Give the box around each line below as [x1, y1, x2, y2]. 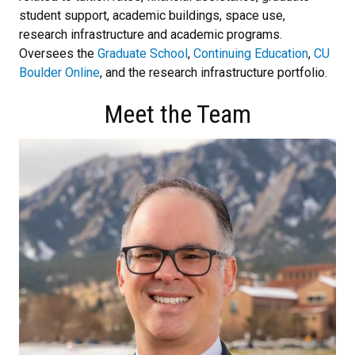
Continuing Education [193, 45, 308, 61]
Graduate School [97, 45, 188, 61]
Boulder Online [19, 64, 100, 80]
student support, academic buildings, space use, [19, 7, 285, 23]
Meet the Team [104, 98, 251, 129]
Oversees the [19, 45, 97, 61]
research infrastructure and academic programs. [19, 26, 282, 42]
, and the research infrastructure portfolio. [100, 64, 327, 80]
